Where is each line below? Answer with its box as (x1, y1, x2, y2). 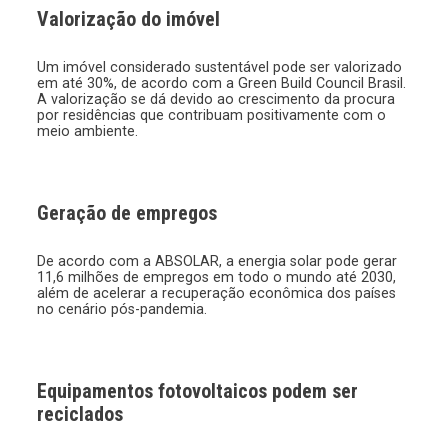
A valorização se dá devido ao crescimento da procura (37, 91, 396, 108)
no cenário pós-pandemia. (37, 301, 208, 318)
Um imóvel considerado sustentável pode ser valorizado (37, 59, 403, 76)
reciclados (37, 402, 124, 426)
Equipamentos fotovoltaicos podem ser (37, 379, 359, 403)
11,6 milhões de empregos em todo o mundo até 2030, (37, 269, 397, 286)
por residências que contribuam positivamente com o (37, 107, 387, 124)
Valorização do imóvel (37, 7, 221, 31)
